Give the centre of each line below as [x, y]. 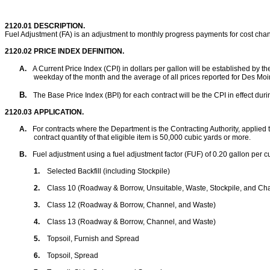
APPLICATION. [58, 112]
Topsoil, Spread [73, 256]
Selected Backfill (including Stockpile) [108, 171]
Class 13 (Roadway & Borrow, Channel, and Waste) [131, 222]
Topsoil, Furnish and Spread [93, 239]
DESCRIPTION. [58, 26]
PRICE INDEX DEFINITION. [79, 51]
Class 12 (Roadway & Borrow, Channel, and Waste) [131, 205]
